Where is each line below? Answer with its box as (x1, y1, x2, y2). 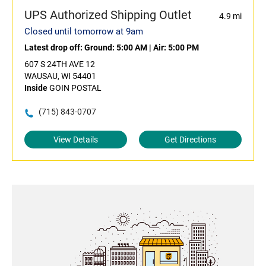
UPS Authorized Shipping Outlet (24, 8, 192, 23)
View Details (53, 135, 98, 145)
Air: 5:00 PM (153, 43, 199, 53)
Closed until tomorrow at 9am (24, 26, 143, 37)
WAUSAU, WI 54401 (24, 71, 96, 81)
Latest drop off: (24, 43, 84, 53)
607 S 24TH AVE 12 (24, 59, 95, 69)
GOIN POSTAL (47, 83, 102, 93)
